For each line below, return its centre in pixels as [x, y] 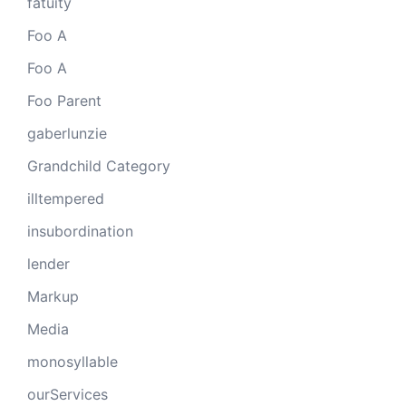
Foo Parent [64, 100]
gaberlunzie [67, 133]
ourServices [68, 394]
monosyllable [72, 361]
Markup [53, 296]
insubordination [80, 231]
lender [48, 263]
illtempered [66, 198]
